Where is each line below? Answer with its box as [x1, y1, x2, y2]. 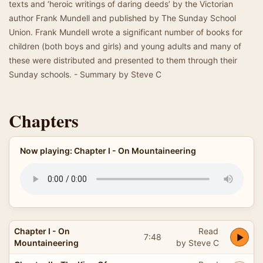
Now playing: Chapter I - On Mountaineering [19, 146, 196, 156]
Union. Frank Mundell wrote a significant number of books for [9, 27, 242, 37]
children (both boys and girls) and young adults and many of [9, 41, 241, 51]
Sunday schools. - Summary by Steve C [9, 69, 161, 79]
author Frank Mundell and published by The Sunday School [9, 13, 236, 23]
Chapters [9, 107, 79, 133]
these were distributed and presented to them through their [9, 55, 237, 65]
